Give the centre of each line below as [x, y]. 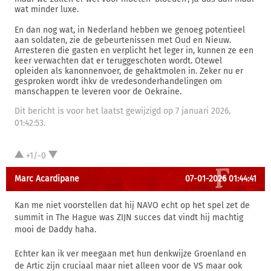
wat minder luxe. [47, 9]
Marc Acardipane [47, 179]
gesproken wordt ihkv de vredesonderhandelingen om [118, 81]
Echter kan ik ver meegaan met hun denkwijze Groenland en [130, 254]
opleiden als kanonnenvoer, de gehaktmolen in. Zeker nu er [129, 71]
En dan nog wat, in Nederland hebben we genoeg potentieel [130, 30]
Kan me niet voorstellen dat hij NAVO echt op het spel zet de [132, 205]
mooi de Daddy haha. [55, 230]
